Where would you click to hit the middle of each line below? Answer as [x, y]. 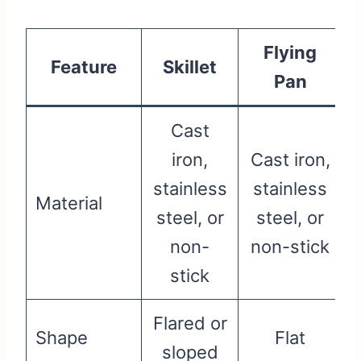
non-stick [290, 247]
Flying [290, 53]
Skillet [190, 67]
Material [69, 203]
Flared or [190, 324]
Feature [84, 67]
